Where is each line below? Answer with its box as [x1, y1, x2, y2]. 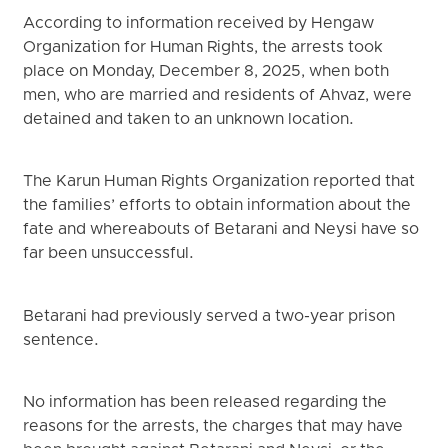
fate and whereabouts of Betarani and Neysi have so [23, 220, 420, 241]
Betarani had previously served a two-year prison [23, 306, 396, 327]
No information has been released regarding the [23, 392, 388, 413]
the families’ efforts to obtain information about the [23, 196, 412, 217]
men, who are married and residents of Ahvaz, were [23, 85, 413, 106]
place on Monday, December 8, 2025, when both [23, 61, 390, 82]
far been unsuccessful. [23, 244, 195, 265]
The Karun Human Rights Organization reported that [23, 172, 416, 193]
